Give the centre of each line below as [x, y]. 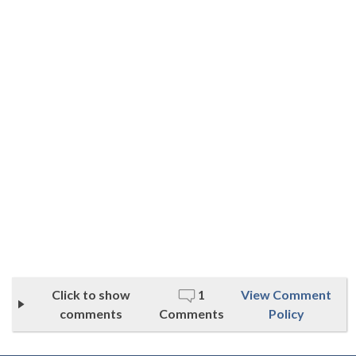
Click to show [91, 294]
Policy [286, 313]
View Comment [286, 294]
